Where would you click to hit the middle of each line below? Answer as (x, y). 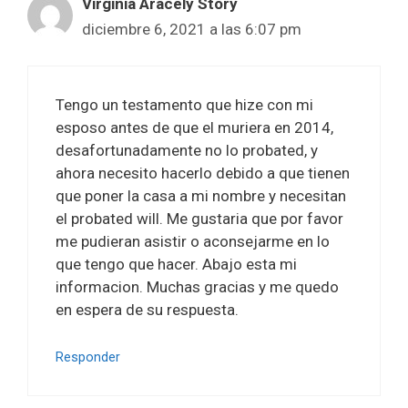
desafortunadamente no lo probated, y (187, 150)
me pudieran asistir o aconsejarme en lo (193, 241)
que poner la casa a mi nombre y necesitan (201, 196)
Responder (88, 357)
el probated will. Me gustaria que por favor (199, 219)
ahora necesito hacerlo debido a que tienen (203, 173)
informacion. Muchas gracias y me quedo (197, 287)
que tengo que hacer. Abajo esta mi (176, 264)
